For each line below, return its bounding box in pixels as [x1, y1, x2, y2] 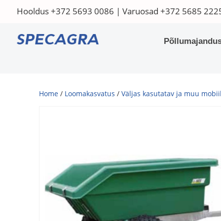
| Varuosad [113, 5, 160, 17]
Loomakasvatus [65, 89, 115, 98]
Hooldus [16, 5, 51, 17]
